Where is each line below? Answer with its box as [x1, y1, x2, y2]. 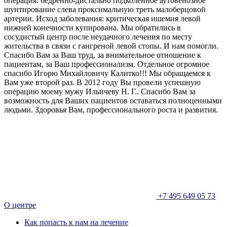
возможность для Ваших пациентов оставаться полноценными [4, 96, 222, 105]
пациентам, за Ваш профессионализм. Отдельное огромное [4, 60, 209, 69]
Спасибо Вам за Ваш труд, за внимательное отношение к [4, 51, 201, 60]
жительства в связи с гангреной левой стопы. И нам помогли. [4, 42, 218, 51]
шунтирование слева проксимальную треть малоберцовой [4, 5, 206, 14]
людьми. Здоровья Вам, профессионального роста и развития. [4, 105, 218, 115]
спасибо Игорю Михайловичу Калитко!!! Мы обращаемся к [4, 69, 211, 78]
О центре [4, 201, 36, 210]
